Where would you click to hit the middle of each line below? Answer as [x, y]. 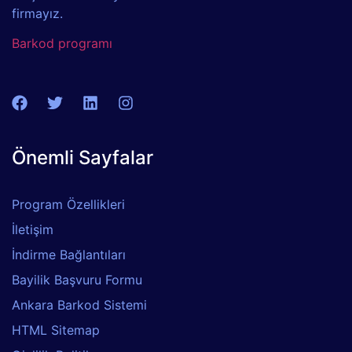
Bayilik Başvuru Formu [77, 280]
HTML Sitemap [56, 330]
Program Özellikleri [68, 205]
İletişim [33, 230]
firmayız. [37, 13]
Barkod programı [62, 43]
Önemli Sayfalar [82, 158]
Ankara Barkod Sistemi [79, 305]
